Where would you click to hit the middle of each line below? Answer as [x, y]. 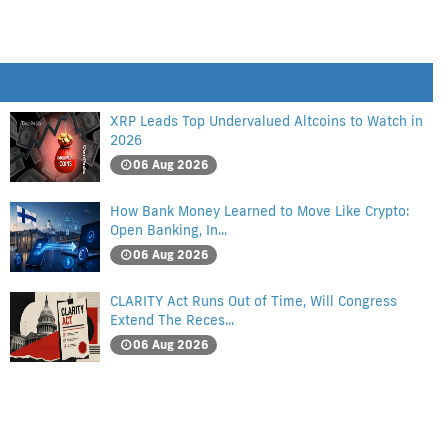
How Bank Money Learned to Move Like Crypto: [259, 211]
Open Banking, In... [168, 230]
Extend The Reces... [172, 320]
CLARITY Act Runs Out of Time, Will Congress [253, 301]
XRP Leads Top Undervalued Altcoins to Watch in [266, 121]
